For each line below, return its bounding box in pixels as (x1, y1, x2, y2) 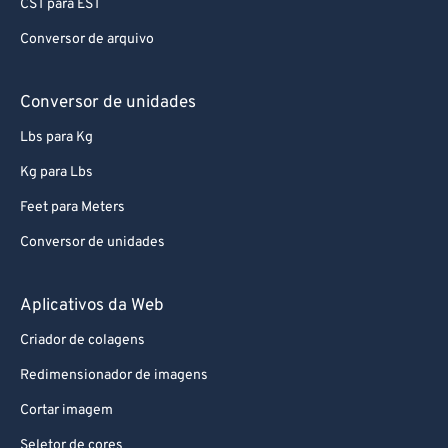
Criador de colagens (20, 332, 145, 349)
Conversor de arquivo (20, 31, 154, 48)
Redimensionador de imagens (20, 367, 208, 384)
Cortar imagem (20, 402, 113, 419)
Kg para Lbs (20, 164, 93, 181)
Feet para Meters (20, 199, 125, 216)
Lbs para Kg (20, 129, 93, 146)
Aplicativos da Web (20, 295, 164, 317)
